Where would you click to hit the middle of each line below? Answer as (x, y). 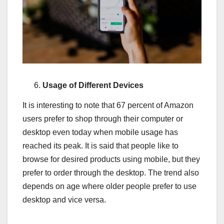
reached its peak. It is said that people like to (100, 145)
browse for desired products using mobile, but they (111, 159)
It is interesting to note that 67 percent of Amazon (108, 105)
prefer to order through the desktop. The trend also (111, 172)
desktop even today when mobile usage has (100, 132)
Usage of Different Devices (93, 85)
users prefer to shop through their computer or (103, 118)
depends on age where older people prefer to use (109, 186)
